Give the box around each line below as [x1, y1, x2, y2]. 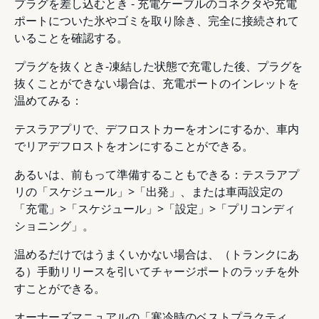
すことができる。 [14, 280, 105, 296]
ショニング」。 [14, 217, 94, 234]
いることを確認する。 [14, 29, 128, 46]
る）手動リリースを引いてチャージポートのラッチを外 [14, 263, 299, 279]
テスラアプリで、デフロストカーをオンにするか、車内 [14, 120, 299, 137]
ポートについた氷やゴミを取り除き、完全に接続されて [14, 12, 299, 28]
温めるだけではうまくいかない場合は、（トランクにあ [14, 246, 299, 262]
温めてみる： [14, 92, 83, 108]
